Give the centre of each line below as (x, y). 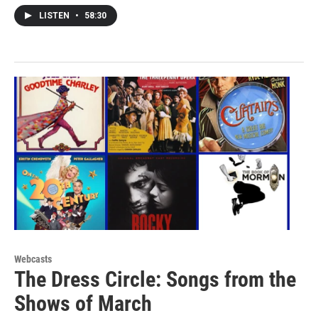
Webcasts (33, 259)
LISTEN (55, 15)
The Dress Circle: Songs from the (155, 279)
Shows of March (83, 303)
